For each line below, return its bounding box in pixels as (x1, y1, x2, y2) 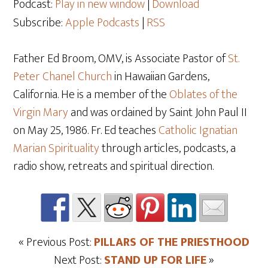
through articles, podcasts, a (99, 138, 236, 159)
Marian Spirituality (13, 138, 100, 159)
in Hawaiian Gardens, (112, 66, 210, 87)
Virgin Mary (13, 102, 69, 123)
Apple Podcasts (65, 13, 140, 33)
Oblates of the (169, 84, 238, 105)
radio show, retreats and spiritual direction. (13, 156, 214, 176)
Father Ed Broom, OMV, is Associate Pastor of (13, 48, 229, 69)
